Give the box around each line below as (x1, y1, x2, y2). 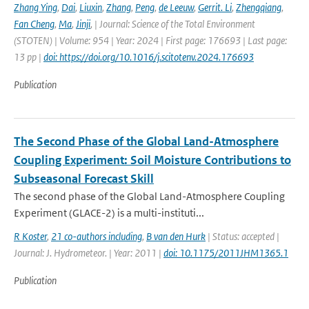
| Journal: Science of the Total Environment (94, 17, 255, 30)
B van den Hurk (146, 230, 206, 243)
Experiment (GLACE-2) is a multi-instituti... (14, 206, 204, 219)
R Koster (14, 230, 47, 243)
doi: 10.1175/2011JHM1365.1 (163, 246, 288, 259)
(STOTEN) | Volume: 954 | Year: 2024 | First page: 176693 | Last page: (14, 34, 287, 47)
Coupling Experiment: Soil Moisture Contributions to (14, 152, 291, 168)
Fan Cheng (14, 17, 54, 30)
